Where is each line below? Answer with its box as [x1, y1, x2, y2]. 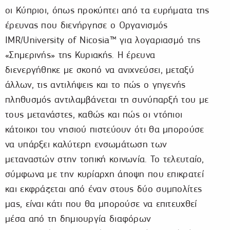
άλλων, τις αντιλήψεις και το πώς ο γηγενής [5, 79, 186, 90]
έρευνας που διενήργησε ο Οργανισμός [5, 20, 168, 31]
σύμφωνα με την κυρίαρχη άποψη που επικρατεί [5, 168, 204, 180]
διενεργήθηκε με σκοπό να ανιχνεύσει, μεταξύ [5, 64, 194, 75]
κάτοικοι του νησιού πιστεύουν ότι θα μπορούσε [5, 124, 204, 135]
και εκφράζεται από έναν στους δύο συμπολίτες [5, 183, 202, 195]
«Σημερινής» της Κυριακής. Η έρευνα [5, 49, 156, 61]
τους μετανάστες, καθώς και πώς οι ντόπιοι [5, 109, 183, 120]
